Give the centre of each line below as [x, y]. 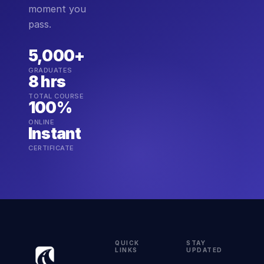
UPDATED [204, 250]
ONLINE [41, 122]
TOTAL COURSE [56, 96]
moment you [57, 9]
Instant [55, 133]
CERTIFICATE [51, 148]
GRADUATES [50, 70]
